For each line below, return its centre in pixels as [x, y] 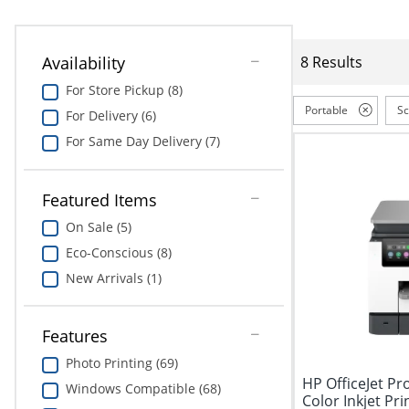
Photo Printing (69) [121, 363]
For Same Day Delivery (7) [142, 141]
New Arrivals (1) [113, 278]
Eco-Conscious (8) [118, 252]
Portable [326, 110]
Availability [83, 63]
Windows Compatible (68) [143, 389]
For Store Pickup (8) [124, 89]
